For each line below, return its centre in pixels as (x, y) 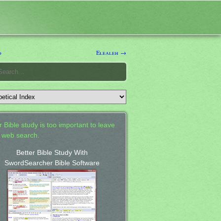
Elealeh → (111, 52)
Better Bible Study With (52, 152)
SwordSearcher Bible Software (52, 163)
